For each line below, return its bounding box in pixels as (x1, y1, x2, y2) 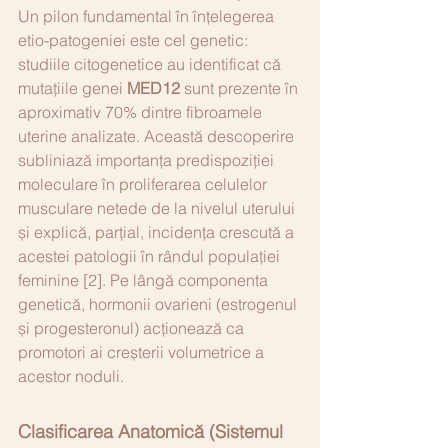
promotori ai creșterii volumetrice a (18, 341, 268, 362)
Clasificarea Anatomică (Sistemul (18, 419, 288, 443)
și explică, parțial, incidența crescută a (18, 221, 298, 242)
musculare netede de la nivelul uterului (18, 197, 299, 218)
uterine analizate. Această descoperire (18, 125, 298, 146)
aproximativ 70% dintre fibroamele (18, 101, 266, 122)
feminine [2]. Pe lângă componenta (18, 269, 272, 290)
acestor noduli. (18, 365, 124, 386)
